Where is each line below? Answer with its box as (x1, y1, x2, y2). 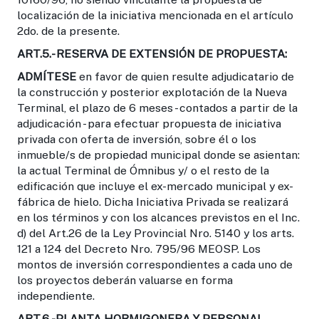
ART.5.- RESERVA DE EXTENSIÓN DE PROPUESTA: (17, 46, 287, 61)
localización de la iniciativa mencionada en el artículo (17, 8, 293, 22)
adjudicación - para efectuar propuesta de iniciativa (17, 116, 281, 130)
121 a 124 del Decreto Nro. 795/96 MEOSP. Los (17, 241, 261, 256)
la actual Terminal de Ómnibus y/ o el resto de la (17, 163, 269, 177)
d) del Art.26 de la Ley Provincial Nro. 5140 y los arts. (17, 226, 294, 240)
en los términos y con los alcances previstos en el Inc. (17, 210, 300, 224)
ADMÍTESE (17, 69, 76, 83)
